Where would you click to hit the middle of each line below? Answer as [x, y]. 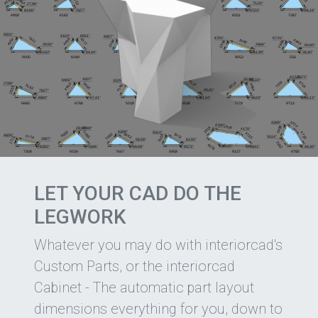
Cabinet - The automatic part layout [144, 287]
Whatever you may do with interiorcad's [158, 245]
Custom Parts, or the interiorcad [135, 266]
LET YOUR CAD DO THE [138, 193]
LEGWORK [80, 216]
